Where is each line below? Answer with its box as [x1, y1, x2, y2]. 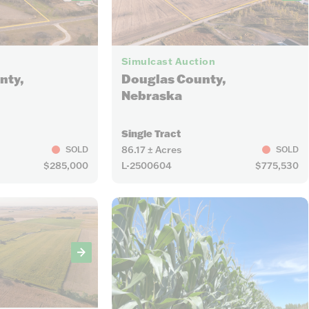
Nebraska [121, 88, 182, 104]
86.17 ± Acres [121, 143, 181, 156]
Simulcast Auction [121, 55, 216, 68]
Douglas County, [121, 71, 226, 88]
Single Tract [121, 127, 181, 140]
